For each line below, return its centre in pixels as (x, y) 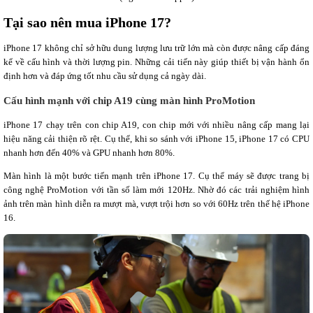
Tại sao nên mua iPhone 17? (87, 22)
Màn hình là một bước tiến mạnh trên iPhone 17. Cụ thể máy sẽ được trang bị (156, 176)
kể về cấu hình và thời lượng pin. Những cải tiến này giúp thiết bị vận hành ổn (156, 61)
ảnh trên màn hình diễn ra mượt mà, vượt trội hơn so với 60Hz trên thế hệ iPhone (156, 204)
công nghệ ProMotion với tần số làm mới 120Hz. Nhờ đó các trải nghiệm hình (156, 190)
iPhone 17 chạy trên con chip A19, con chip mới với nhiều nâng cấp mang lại (156, 125)
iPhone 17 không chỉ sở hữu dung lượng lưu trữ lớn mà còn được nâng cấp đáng (156, 48)
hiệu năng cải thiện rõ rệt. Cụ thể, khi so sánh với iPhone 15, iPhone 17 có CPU (156, 139)
